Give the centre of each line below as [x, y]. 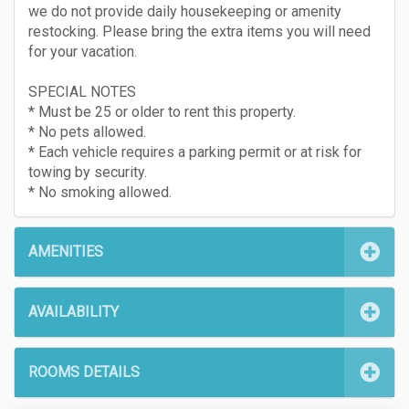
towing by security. [88, 172]
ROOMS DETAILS [84, 372]
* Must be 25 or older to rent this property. [164, 112]
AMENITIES [66, 252]
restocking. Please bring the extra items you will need [199, 31]
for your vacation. [84, 52]
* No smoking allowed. [100, 192]
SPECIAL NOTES [82, 92]
